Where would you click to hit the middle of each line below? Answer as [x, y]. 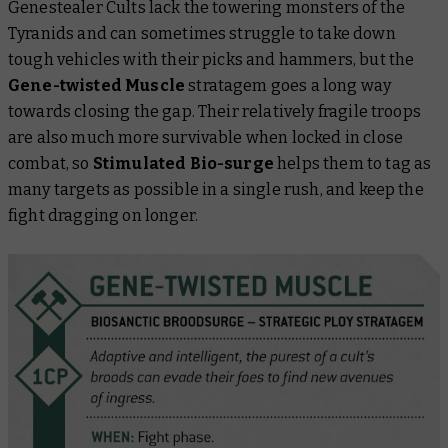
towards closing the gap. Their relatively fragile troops [214, 111]
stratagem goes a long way [288, 85]
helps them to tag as [352, 163]
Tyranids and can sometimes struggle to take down [202, 33]
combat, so [50, 163]
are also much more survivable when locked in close [206, 137]
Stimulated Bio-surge [183, 163]
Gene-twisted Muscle [97, 85]
